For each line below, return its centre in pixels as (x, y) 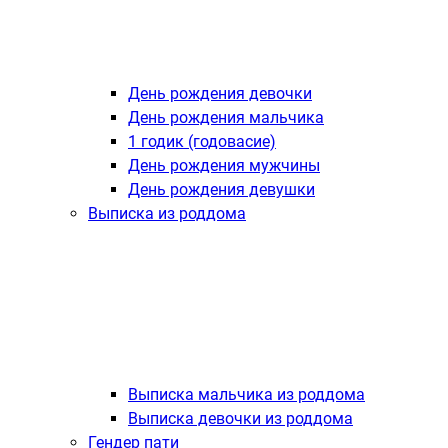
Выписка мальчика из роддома (246, 394)
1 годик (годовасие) (202, 141)
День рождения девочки (220, 93)
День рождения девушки (221, 189)
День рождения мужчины (224, 165)
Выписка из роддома (167, 213)
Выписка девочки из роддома (240, 418)
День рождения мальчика (226, 117)
